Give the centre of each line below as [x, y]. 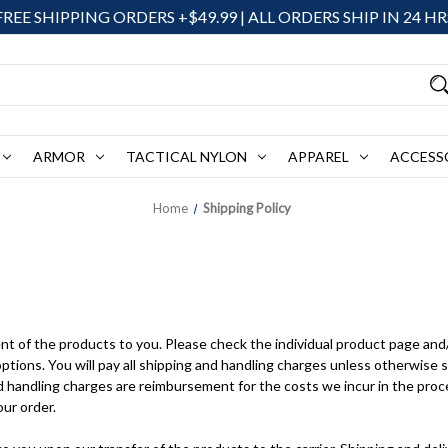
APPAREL [318, 156]
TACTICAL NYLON [187, 156]
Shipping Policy [247, 208]
